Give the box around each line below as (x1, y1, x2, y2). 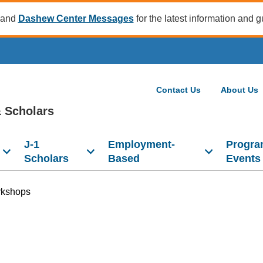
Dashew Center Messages (18, 14, 134, 23)
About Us (220, 85, 258, 95)
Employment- (107, 138, 175, 150)
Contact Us (156, 85, 201, 95)
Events (225, 152, 261, 164)
